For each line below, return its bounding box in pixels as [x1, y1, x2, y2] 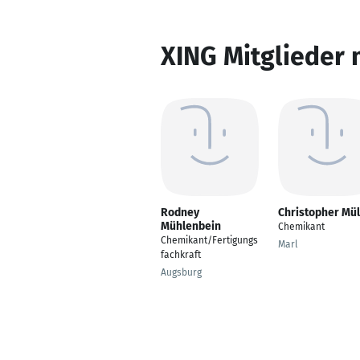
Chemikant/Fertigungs [161, 235, 258, 246]
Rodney [161, 206, 199, 219]
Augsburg [161, 267, 202, 278]
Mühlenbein [161, 219, 221, 233]
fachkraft [161, 249, 201, 260]
